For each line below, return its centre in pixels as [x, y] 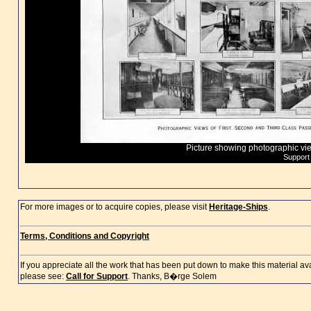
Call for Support [97, 276]
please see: [43, 276]
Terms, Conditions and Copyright [85, 236]
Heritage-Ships [238, 207]
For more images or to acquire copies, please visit [115, 207]
